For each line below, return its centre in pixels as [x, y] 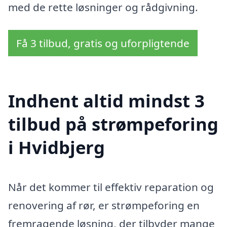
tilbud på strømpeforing [113, 124]
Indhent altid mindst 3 [106, 101]
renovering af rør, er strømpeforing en [104, 205]
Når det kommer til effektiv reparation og [111, 187]
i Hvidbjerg [56, 147]
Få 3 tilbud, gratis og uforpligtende [103, 43]
